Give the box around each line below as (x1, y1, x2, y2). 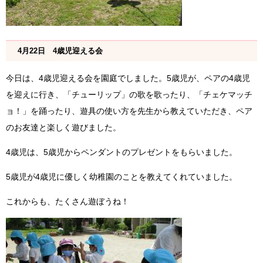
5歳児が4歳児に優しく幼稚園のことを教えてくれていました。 (6, 172, 237, 182)
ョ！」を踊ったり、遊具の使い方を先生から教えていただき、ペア (6, 106, 252, 116)
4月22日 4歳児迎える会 (18, 46, 103, 56)
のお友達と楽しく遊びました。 (6, 123, 121, 133)
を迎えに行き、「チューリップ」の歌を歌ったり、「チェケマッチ (6, 90, 252, 100)
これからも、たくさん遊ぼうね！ (6, 197, 129, 207)
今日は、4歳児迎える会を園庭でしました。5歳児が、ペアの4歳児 (6, 73, 250, 83)
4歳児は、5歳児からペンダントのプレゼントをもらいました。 (6, 147, 237, 157)
